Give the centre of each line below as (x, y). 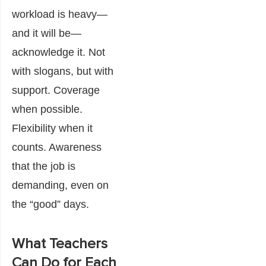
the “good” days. (50, 204)
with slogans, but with (63, 71)
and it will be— (47, 33)
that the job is (44, 166)
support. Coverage (56, 90)
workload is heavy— (60, 14)
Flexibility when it (52, 128)
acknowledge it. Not (58, 52)
